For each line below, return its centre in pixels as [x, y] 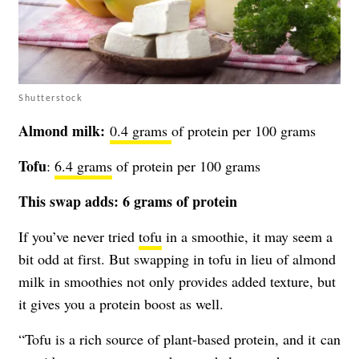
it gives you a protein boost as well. [121, 304]
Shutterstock [50, 98]
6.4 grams [83, 166]
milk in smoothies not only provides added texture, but [177, 282]
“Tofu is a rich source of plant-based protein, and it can [179, 339]
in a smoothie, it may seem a [247, 237]
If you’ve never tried [79, 237]
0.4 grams [141, 131]
